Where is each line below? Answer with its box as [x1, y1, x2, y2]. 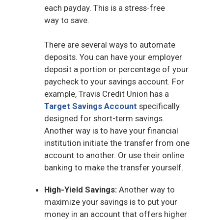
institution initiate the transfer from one [44, 137, 190, 148]
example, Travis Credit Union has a [44, 88, 169, 99]
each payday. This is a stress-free [44, 2, 165, 13]
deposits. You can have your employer [44, 52, 182, 62]
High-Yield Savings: [44, 184, 117, 194]
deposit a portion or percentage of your [44, 64, 189, 74]
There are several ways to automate [44, 39, 175, 50]
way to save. [44, 15, 89, 25]
